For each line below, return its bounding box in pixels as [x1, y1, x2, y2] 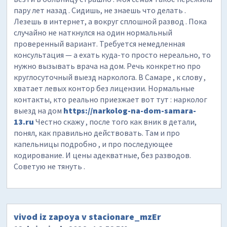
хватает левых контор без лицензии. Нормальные [14, 83, 195, 93]
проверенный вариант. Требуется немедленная [14, 38, 185, 49]
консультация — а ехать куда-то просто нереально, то [14, 49, 211, 60]
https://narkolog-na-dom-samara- [63, 105, 197, 116]
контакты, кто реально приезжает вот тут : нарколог [14, 94, 208, 104]
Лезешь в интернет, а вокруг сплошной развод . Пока [14, 16, 207, 26]
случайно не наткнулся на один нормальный [14, 27, 173, 37]
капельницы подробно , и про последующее [14, 138, 173, 149]
